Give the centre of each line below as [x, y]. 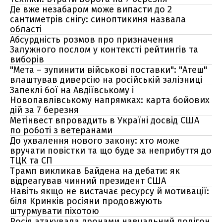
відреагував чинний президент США [88, 181]
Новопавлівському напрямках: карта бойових [110, 100]
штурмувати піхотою [55, 211]
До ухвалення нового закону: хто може [95, 141]
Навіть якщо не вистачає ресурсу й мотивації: [110, 191]
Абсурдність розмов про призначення [92, 40]
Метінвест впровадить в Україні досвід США [105, 120]
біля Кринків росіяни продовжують [86, 201]
